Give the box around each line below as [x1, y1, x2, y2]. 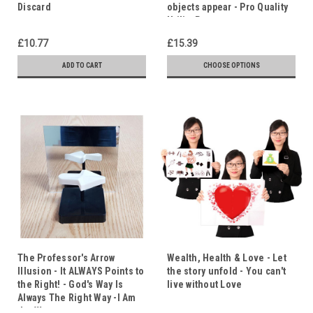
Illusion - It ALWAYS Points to [17, 265, 145, 277]
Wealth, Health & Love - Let [167, 252, 286, 263]
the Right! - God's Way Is [17, 278, 124, 290]
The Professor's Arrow [17, 252, 115, 263]
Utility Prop [167, 14, 215, 26]
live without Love [167, 278, 242, 290]
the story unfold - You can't [167, 265, 286, 277]
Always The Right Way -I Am [17, 291, 136, 303]
